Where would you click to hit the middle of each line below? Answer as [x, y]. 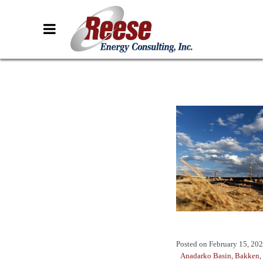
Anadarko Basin [206, 256]
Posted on [192, 244]
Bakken [247, 256]
